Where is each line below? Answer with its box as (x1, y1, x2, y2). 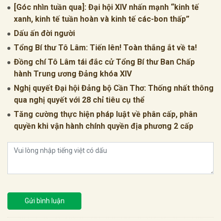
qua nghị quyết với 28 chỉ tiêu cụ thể (14, 95, 145, 105)
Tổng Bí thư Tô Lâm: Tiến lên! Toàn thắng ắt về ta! (14, 42, 197, 52)
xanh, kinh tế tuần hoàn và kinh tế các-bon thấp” (14, 14, 189, 24)
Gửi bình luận (24, 196, 65, 205)
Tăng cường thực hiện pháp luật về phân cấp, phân (14, 109, 197, 119)
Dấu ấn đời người (14, 28, 75, 38)
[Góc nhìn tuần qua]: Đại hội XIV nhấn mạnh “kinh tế (14, 2, 199, 12)
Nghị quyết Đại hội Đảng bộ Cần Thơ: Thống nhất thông (14, 83, 214, 93)
